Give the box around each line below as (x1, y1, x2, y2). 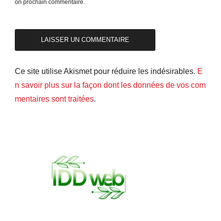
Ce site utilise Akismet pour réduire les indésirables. (15, 67, 197, 75)
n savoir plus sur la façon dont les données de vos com (15, 80, 206, 89)
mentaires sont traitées (15, 94, 94, 103)
